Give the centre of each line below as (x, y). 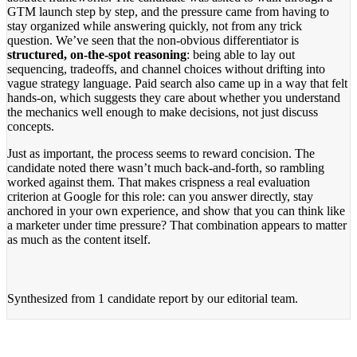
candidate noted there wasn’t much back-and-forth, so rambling (166, 167)
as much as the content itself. (79, 239)
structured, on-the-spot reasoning (97, 54)
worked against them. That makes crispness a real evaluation (159, 182)
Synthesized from (53, 298)
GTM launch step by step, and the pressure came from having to (168, 11)
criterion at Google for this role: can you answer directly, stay (160, 196)
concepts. (31, 126)
